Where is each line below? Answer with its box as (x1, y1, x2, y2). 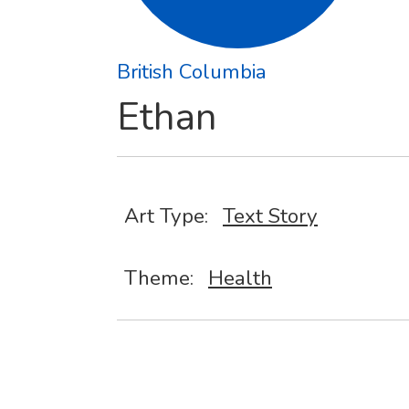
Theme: (124, 264, 194, 292)
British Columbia (117, 58, 267, 86)
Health (208, 264, 272, 292)
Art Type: (124, 202, 208, 230)
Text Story (223, 202, 318, 230)
